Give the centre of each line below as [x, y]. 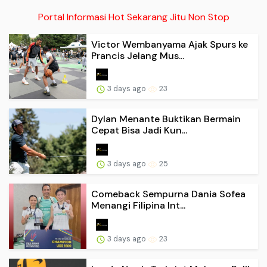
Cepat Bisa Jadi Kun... [139, 131]
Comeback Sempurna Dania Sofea [168, 194]
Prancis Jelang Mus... [138, 55]
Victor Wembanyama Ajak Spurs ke [170, 44]
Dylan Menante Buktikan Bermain [166, 119]
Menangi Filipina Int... [138, 206]
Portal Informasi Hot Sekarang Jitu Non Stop [133, 17]
